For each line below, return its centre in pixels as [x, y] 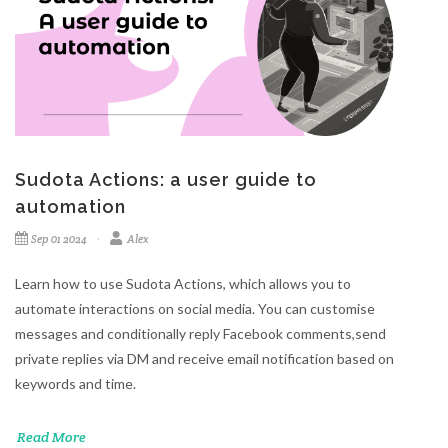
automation [70, 206]
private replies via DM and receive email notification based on [204, 358]
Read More [51, 436]
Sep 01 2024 [59, 238]
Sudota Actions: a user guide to [166, 179]
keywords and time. [75, 383]
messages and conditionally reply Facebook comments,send [200, 333]
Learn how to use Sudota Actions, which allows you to [183, 283]
